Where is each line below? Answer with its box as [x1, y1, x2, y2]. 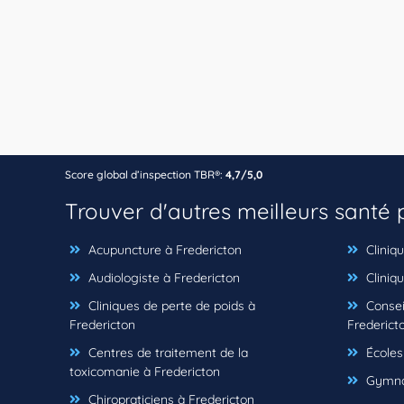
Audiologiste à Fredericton [85, 269, 240, 286]
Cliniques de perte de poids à [85, 297, 255, 314]
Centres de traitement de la [85, 344, 248, 361]
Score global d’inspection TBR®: [65, 167, 223, 181]
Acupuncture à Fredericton [85, 241, 242, 258]
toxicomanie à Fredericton [69, 363, 220, 380]
